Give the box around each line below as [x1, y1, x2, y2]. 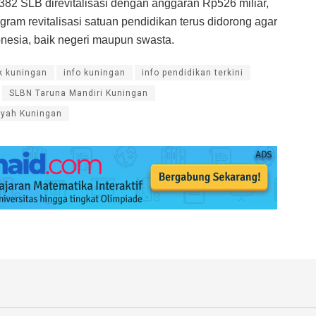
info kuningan [63, 67, 126, 78]
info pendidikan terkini [142, 67, 243, 78]
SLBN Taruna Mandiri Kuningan [9, 87, 148, 98]
